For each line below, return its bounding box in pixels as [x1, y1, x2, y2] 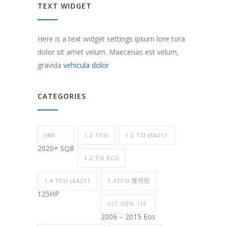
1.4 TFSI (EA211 [44, 177, 91, 185]
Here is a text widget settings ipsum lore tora [37, 34, 185, 44]
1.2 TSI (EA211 [125, 131, 168, 139]
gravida [37, 60, 63, 70]
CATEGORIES [37, 91, 86, 101]
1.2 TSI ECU [84, 154, 119, 162]
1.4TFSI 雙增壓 [107, 177, 150, 185]
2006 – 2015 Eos [101, 212, 156, 222]
